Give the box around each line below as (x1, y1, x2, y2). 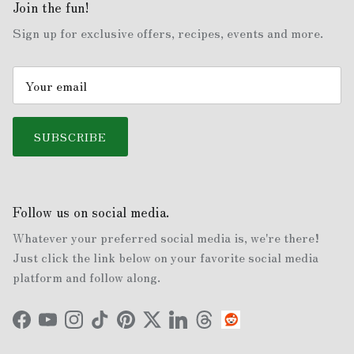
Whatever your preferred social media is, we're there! (13, 228, 319, 247)
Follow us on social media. (13, 201, 169, 222)
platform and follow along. (13, 267, 160, 287)
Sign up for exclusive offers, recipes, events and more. (13, 23, 323, 43)
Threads (203, 318, 252, 337)
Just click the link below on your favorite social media (13, 247, 318, 267)
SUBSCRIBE (33, 128, 107, 145)
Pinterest (125, 318, 179, 337)
